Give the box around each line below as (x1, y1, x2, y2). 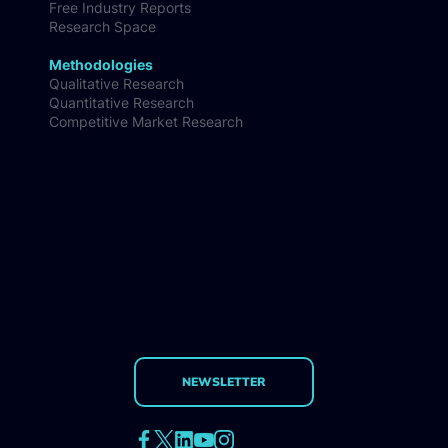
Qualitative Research (49, 74, 185, 92)
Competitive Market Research (49, 112, 244, 130)
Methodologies (49, 55, 154, 73)
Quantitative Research (49, 93, 195, 111)
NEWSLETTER (182, 373, 266, 389)
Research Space (49, 17, 157, 35)
